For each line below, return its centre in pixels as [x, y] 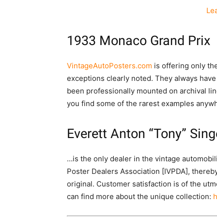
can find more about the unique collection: [140, 197]
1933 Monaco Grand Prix [139, 41]
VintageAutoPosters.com [109, 66]
